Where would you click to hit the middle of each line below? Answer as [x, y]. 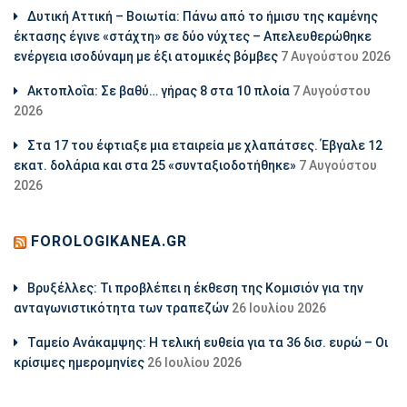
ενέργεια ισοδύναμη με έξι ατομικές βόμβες [146, 57]
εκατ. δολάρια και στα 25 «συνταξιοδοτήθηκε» [155, 166]
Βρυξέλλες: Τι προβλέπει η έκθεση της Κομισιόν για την [195, 288]
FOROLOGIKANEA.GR [109, 242]
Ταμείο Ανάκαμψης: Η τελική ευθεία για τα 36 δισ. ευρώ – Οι [208, 343]
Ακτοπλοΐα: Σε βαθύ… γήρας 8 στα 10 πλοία [159, 91]
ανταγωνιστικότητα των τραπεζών [121, 308]
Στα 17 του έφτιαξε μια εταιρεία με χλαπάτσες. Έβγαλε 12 [205, 146]
